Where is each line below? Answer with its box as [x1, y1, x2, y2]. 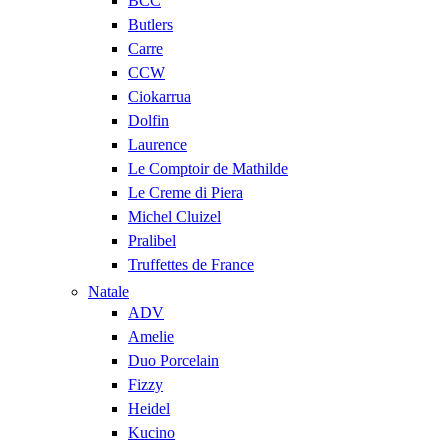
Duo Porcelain [128, 352, 219, 369]
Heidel [128, 400, 170, 417]
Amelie [128, 328, 174, 345]
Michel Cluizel [128, 208, 221, 225]
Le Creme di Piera [128, 184, 243, 201]
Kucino [128, 424, 175, 441]
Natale [88, 283, 129, 300]
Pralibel [128, 232, 176, 249]
